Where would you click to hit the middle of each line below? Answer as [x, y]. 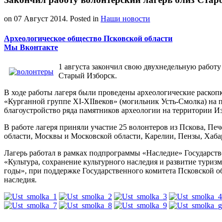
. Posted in [83, 19]
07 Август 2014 [40, 19]
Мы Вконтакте [31, 47]
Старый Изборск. [88, 75]
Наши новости [125, 19]
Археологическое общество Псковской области [88, 38]
